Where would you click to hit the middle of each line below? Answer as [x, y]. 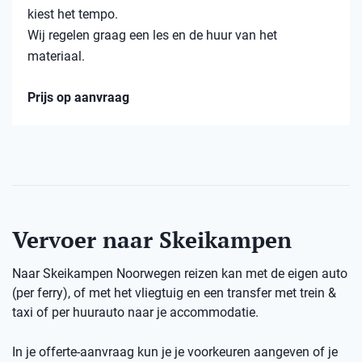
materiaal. [56, 56]
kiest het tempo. [73, 14]
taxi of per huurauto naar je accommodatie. [135, 312]
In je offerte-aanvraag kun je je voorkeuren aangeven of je [175, 351]
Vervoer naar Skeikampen [152, 239]
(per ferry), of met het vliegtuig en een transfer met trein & [174, 293]
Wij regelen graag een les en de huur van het [152, 35]
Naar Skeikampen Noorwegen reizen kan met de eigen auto [180, 273]
